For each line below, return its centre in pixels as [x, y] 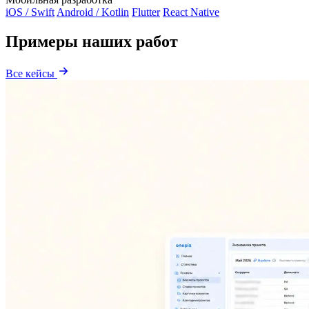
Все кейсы [31, 73]
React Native [191, 12]
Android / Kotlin [93, 12]
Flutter [146, 12]
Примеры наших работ [92, 42]
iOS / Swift [30, 12]
